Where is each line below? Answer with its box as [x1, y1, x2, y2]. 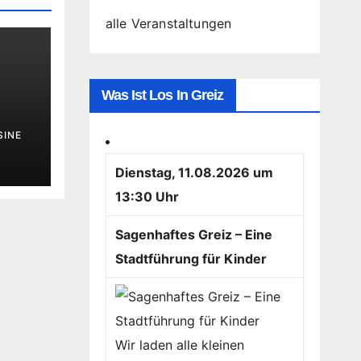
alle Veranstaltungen [105, 15, 232, 31]
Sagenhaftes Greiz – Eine [114, 226, 272, 243]
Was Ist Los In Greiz [101, 87, 224, 103]
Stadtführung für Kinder [114, 251, 267, 267]
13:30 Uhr [114, 189, 179, 205]
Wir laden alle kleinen [114, 337, 244, 353]
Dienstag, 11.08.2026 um [114, 164, 273, 180]
